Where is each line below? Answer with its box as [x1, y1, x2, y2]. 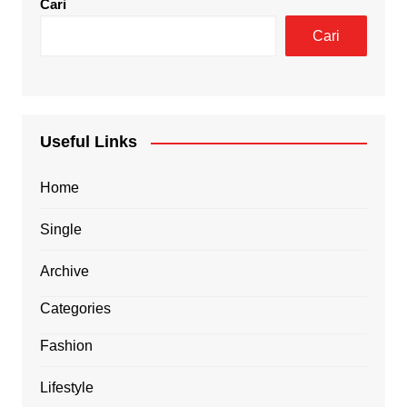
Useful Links [39, 133, 137, 152]
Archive [39, 263, 89, 280]
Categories [39, 301, 111, 317]
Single [39, 222, 82, 238]
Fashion [39, 338, 93, 354]
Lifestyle [39, 380, 94, 396]
